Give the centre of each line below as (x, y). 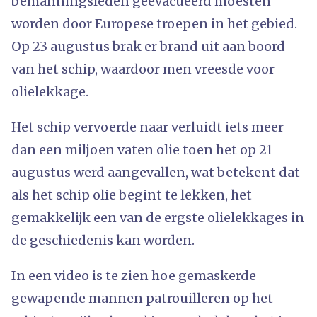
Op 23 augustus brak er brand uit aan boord (148, 46)
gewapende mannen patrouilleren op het (142, 298)
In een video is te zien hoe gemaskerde (134, 275)
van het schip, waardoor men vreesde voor (143, 69)
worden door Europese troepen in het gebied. (154, 23)
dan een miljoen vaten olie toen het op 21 (142, 149)
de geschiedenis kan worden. (103, 240)
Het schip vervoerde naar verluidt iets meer (148, 127)
